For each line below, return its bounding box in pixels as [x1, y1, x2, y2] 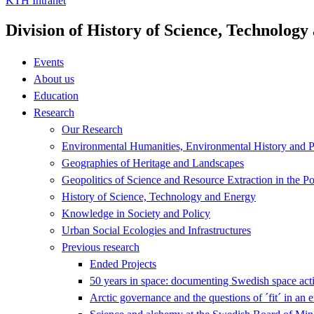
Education [34, 89, 78, 102]
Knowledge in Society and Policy [62, 207, 210, 219]
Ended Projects [90, 257, 156, 270]
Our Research [62, 123, 123, 135]
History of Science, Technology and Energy [62, 190, 256, 203]
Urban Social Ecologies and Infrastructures [62, 224, 251, 236]
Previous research [62, 240, 139, 253]
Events [34, 55, 64, 68]
